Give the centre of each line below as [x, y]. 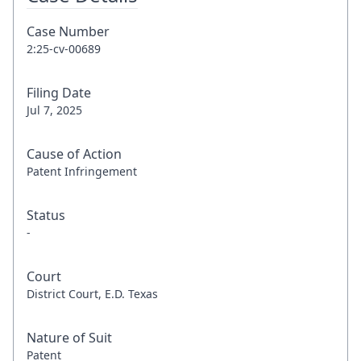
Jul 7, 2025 [54, 110]
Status [46, 215]
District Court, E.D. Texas [92, 294]
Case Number [68, 31]
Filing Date [59, 93]
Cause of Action [74, 154]
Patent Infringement [82, 171]
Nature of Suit [69, 338]
